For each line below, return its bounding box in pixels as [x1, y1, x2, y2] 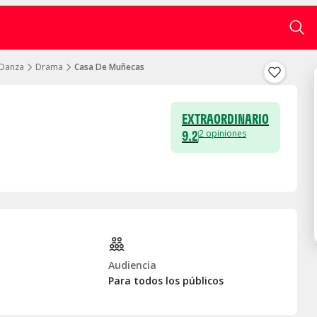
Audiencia [108, 258, 157, 272]
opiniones [206, 127, 246, 139]
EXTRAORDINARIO [182, 110, 269, 127]
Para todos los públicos [108, 273, 224, 287]
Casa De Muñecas [74, 61, 144, 73]
